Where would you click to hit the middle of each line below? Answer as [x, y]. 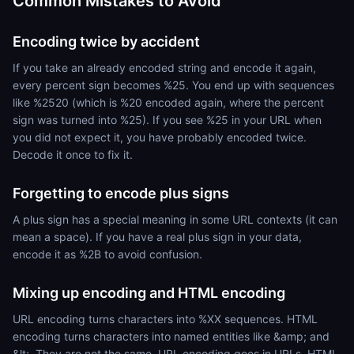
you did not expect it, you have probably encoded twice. [160, 137]
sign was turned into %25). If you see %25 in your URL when [167, 120]
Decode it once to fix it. [73, 154]
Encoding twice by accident [106, 41]
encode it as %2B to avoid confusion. [107, 254]
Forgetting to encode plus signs [121, 193]
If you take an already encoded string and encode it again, [164, 68]
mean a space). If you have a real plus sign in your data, [157, 237]
